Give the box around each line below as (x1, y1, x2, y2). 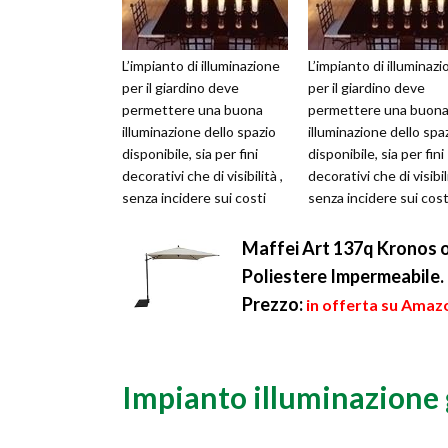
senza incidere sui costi (122, 189, 266, 207)
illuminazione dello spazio (122, 123, 276, 141)
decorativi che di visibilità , (122, 167, 283, 185)
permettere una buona (122, 101, 263, 119)
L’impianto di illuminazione (122, 57, 280, 75)
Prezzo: (242, 293, 303, 316)
